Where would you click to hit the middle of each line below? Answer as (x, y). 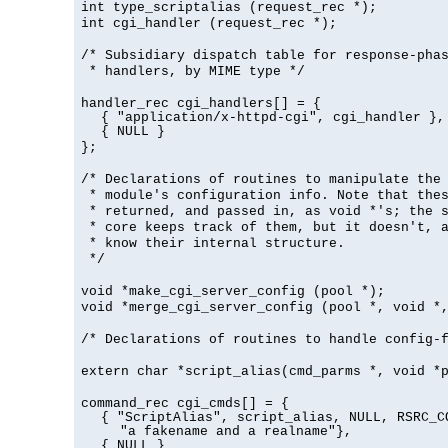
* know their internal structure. (213, 244)
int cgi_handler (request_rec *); (209, 24)
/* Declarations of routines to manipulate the (261, 180)
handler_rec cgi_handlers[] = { (201, 104)
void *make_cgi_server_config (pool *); (233, 292)
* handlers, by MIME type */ (193, 72)
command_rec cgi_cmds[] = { (185, 404)
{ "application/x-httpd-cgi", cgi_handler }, (272, 118)
